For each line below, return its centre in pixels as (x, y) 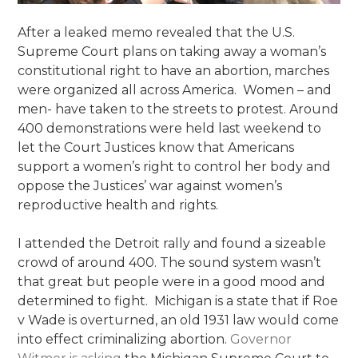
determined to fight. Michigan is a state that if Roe (178, 300)
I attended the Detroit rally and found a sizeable (172, 243)
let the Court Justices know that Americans (156, 147)
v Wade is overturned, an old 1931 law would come (179, 320)
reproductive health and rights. (118, 205)
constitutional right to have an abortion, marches (174, 70)
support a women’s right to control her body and (175, 166)
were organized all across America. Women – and (175, 89)
